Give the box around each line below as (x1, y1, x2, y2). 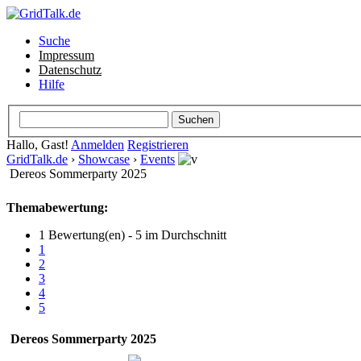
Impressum (39, 48, 94, 62)
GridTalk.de (6, 151, 68, 166)
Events (140, 151, 175, 166)
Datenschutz (39, 63, 102, 77)
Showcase (78, 151, 130, 166)
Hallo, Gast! (6, 137, 71, 151)
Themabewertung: (6, 200, 108, 214)
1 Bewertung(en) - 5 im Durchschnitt (39, 227, 226, 242)
